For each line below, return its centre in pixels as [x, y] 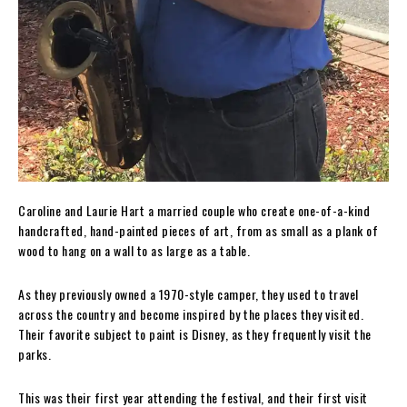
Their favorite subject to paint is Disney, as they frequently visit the [195, 334]
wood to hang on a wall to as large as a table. [134, 251]
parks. [35, 354]
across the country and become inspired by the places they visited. [191, 314]
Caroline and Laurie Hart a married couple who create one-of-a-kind [194, 211]
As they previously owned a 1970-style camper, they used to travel [189, 294]
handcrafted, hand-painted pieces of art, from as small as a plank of [198, 231]
